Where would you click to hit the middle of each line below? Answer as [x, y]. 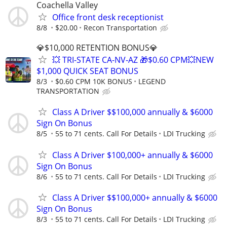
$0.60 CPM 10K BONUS [94, 82]
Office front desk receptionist [108, 17]
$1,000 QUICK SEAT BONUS [87, 71]
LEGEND [152, 82]
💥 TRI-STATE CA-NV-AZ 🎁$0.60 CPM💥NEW [133, 60]
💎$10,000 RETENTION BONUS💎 [97, 48]
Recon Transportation [120, 27]
